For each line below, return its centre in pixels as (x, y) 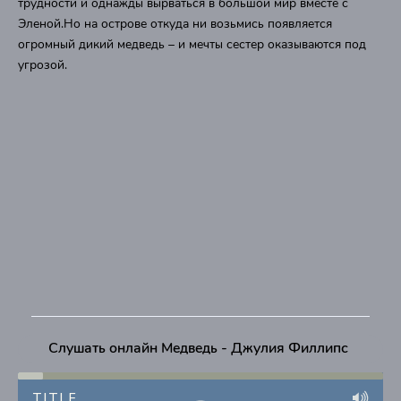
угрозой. (43, 65)
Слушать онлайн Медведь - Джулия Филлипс (198, 348)
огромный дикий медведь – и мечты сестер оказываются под (192, 44)
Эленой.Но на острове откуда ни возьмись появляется (175, 24)
